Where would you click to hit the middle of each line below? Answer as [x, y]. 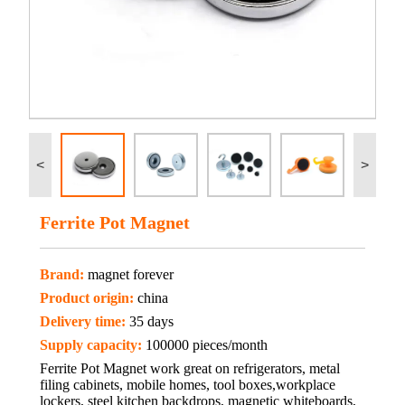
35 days [151, 321]
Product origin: [87, 298]
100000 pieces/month [207, 345]
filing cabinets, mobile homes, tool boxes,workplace [188, 385]
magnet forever [131, 274]
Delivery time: [83, 321]
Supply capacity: [91, 345]
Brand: [62, 274]
